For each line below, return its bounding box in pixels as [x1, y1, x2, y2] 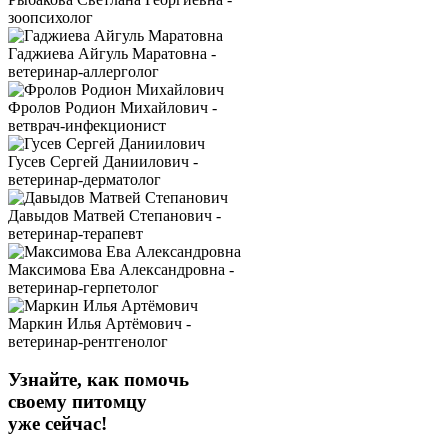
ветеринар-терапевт [8, 224, 143, 242]
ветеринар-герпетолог [8, 278, 159, 296]
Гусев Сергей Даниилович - [8, 152, 198, 170]
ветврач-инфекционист [8, 116, 166, 134]
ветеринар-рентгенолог [8, 332, 168, 350]
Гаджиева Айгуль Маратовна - [8, 44, 216, 62]
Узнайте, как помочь [8, 369, 189, 391]
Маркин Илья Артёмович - [8, 314, 191, 332]
